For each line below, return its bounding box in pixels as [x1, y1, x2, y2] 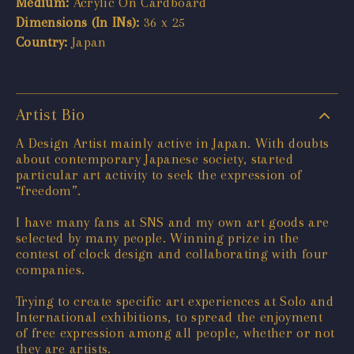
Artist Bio [16, 104, 85, 124]
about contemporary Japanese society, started [16, 150, 293, 167]
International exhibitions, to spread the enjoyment [16, 308, 322, 325]
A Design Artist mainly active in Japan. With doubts [16, 134, 330, 151]
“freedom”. [16, 182, 81, 198]
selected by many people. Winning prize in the [16, 229, 299, 246]
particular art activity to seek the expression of [16, 166, 302, 183]
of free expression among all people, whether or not [16, 324, 335, 341]
